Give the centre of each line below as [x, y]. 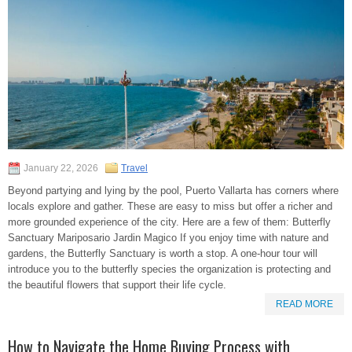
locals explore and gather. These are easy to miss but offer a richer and [170, 206]
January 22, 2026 [61, 168]
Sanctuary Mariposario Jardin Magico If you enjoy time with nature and [168, 237]
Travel [134, 168]
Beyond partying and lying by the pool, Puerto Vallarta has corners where [173, 190]
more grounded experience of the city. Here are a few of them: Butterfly [169, 222]
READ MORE [304, 304]
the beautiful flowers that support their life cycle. [117, 284]
